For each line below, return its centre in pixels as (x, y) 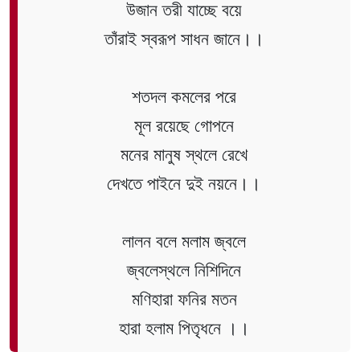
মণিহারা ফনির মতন (184, 299)
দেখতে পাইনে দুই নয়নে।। (184, 183)
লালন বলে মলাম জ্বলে (184, 241)
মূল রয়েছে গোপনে (184, 125)
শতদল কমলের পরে (184, 96)
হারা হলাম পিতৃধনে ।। (184, 328)
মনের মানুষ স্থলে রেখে (184, 154)
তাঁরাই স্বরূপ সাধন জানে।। (184, 39)
